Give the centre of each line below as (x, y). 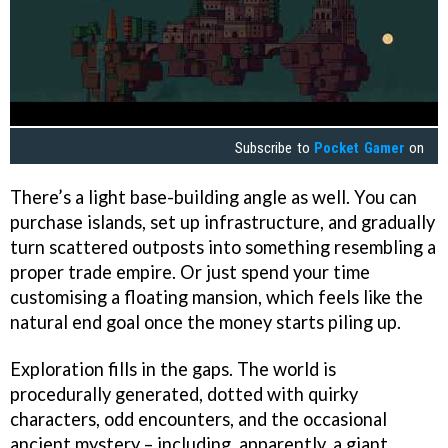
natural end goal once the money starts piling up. (205, 322)
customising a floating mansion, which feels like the (216, 297)
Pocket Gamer (359, 147)
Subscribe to (275, 147)
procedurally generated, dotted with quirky (184, 394)
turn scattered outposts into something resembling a (223, 247)
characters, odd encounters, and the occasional (198, 419)
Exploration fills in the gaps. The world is (173, 369)
